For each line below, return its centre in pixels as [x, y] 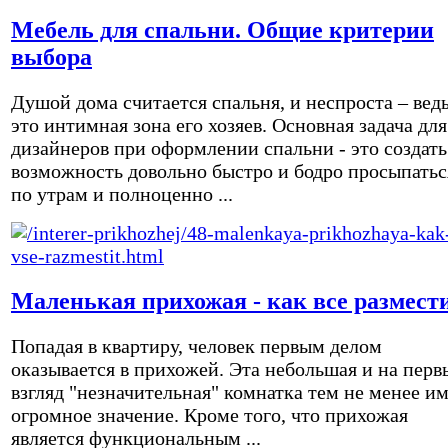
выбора [51, 56]
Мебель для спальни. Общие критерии [222, 29]
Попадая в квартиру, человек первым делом [196, 345]
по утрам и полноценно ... [122, 193]
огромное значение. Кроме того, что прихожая [209, 414]
